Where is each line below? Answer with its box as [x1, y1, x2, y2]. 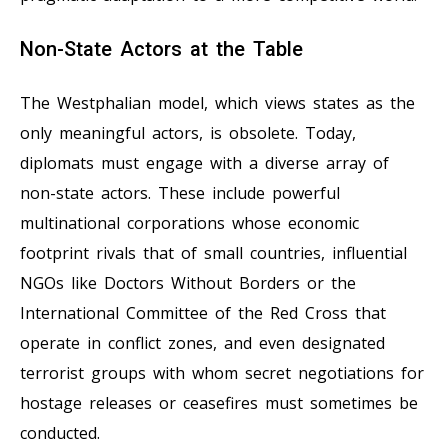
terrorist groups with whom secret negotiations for [20, 362, 424, 385]
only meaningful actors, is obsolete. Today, [20, 122, 356, 145]
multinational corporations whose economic [20, 212, 359, 235]
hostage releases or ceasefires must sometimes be [20, 392, 418, 415]
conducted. [20, 422, 100, 445]
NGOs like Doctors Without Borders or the [20, 272, 356, 295]
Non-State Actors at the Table [20, 37, 303, 62]
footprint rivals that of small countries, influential [20, 242, 407, 265]
